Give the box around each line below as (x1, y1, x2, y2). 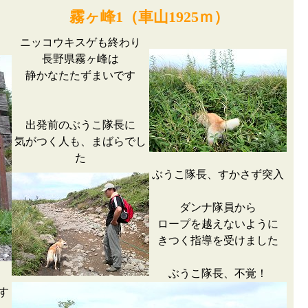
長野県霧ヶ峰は (42, 53, 119, 65)
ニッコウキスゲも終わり (20, 36, 141, 48)
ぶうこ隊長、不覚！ (168, 267, 267, 279)
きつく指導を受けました (157, 234, 278, 246)
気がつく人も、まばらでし (14, 135, 146, 147)
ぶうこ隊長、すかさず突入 (152, 168, 284, 180)
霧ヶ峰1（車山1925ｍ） (69, 8, 229, 25)
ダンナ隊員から (179, 201, 256, 213)
